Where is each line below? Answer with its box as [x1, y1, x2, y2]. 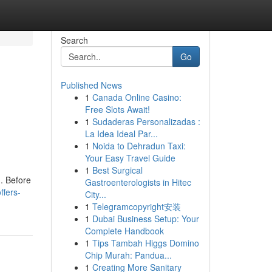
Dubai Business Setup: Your [92, 212, 199, 225]
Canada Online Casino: [92, 91, 182, 103]
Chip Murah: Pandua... [84, 249, 172, 261]
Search [60, 34, 88, 46]
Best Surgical [92, 164, 143, 176]
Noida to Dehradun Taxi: [92, 140, 186, 152]
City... [84, 188, 106, 200]
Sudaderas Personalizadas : [92, 115, 200, 127]
